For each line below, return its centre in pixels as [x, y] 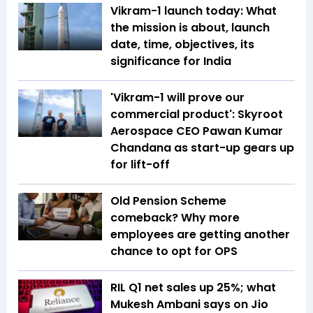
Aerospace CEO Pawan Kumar [197, 131]
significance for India [171, 61]
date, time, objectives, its [182, 45]
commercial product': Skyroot [197, 115]
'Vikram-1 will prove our [177, 98]
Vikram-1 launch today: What [194, 11]
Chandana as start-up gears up [202, 148]
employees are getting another [200, 235]
